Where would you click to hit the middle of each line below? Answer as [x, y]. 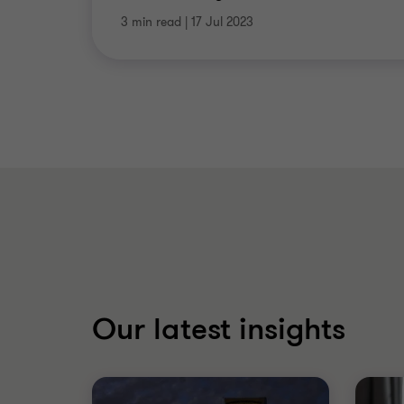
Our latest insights [219, 330]
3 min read [151, 22]
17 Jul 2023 [222, 22]
